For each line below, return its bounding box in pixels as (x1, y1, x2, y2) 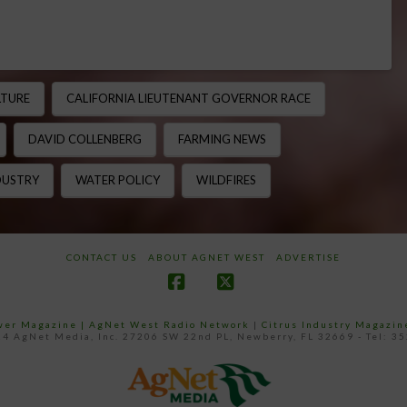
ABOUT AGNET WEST (148, 251, 265, 263)
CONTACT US (66, 251, 137, 263)
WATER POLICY (74, 172, 160, 187)
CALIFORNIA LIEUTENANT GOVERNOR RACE (65, 90, 311, 105)
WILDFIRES (195, 172, 256, 187)
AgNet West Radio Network (88, 318, 250, 330)
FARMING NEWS (177, 131, 266, 146)
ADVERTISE (276, 251, 341, 263)
